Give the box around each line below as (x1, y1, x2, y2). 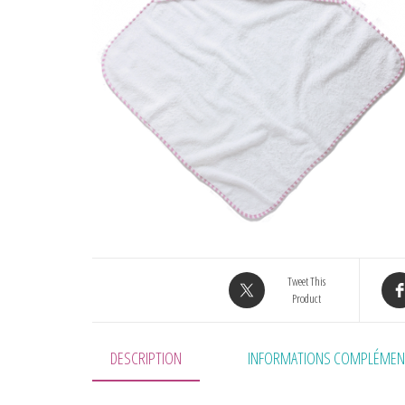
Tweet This (287, 272, 325, 289)
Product (291, 289, 321, 306)
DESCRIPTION (110, 346, 182, 369)
